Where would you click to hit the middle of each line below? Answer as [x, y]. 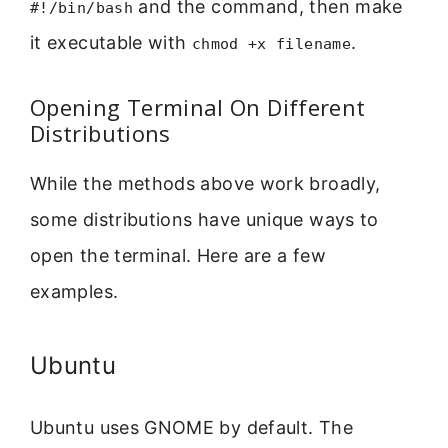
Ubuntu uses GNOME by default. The [191, 428]
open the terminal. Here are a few [178, 255]
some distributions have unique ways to [204, 219]
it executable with [111, 43]
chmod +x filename [271, 44]
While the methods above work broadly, [205, 183]
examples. [74, 291]
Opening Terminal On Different [198, 106]
